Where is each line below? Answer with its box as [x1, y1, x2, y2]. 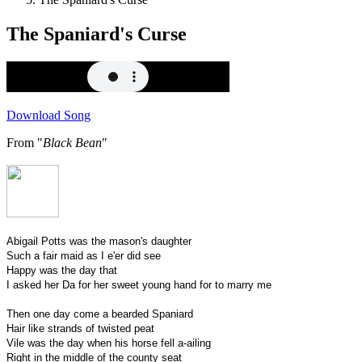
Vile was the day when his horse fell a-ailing [6, 336, 211, 349]
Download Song [6, 107, 90, 122]
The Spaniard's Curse [6, 23, 187, 44]
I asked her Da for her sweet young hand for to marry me [6, 278, 271, 291]
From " [6, 135, 43, 149]
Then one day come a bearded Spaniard [6, 307, 193, 320]
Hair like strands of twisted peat [6, 322, 154, 335]
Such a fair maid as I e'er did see [6, 249, 161, 262]
